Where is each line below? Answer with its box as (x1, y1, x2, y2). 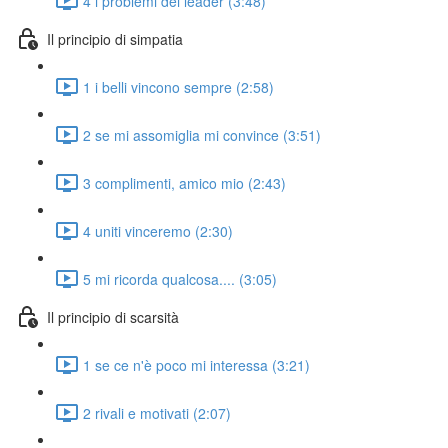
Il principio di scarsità (47, 306, 179, 327)
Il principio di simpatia (47, 28, 183, 49)
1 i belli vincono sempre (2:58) (83, 76, 274, 97)
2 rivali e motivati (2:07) (83, 402, 231, 423)
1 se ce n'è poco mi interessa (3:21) (83, 354, 310, 375)
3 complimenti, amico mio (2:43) (83, 172, 286, 193)
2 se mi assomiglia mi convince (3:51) (83, 124, 321, 145)
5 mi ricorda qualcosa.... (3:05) (83, 268, 277, 289)
